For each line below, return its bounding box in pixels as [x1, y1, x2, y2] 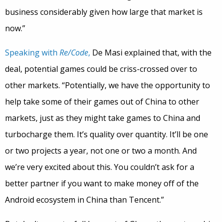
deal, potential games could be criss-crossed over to [5, 63, 197, 74]
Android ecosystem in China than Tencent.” [5, 194, 164, 205]
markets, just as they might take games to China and [5, 112, 200, 123]
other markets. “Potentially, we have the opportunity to [5, 80, 210, 91]
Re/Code [59, 47, 88, 58]
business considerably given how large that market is [5, 6, 203, 17]
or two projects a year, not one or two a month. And [5, 145, 197, 156]
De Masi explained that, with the [90, 47, 212, 58]
